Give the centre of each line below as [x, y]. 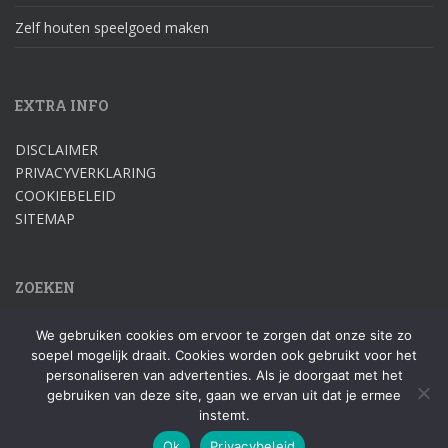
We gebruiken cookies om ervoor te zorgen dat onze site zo [224, 335]
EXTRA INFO [62, 106]
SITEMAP [45, 219]
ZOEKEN [45, 288]
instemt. [224, 415]
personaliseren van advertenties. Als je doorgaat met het [224, 375]
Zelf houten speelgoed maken [112, 28]
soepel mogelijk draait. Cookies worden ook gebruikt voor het [224, 355]
